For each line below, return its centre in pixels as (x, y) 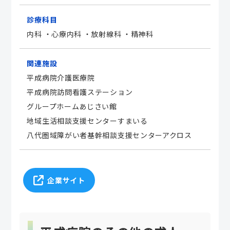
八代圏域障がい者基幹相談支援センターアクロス (109, 135)
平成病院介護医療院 (61, 77)
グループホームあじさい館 (72, 106)
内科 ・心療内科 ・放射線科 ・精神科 (90, 34)
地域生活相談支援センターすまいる (87, 120)
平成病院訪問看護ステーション (80, 92)
